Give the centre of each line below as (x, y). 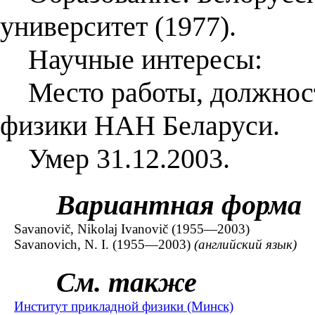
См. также (127, 282)
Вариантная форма (179, 205)
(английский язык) (245, 244)
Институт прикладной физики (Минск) (124, 306)
